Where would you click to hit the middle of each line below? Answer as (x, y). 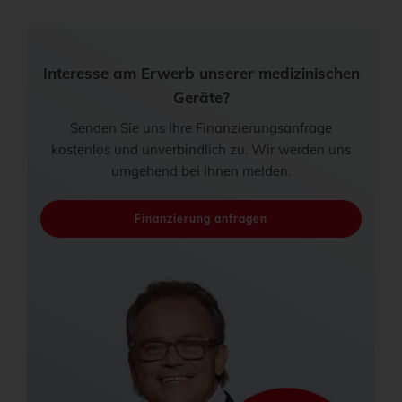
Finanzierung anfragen (201, 218)
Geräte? (201, 97)
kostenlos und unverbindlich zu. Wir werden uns (201, 149)
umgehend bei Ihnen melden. (201, 170)
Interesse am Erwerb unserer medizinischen (201, 73)
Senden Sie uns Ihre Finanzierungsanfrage (201, 127)
